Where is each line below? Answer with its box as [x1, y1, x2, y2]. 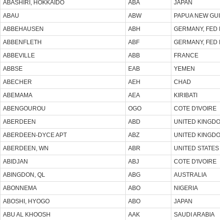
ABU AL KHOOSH [3, 211, 51, 218]
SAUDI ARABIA [174, 211, 215, 218]
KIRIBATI [174, 91, 197, 99]
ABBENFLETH [3, 38, 42, 46]
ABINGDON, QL [3, 171, 45, 178]
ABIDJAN [3, 158, 28, 165]
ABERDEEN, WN [3, 144, 49, 152]
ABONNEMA [3, 184, 37, 192]
